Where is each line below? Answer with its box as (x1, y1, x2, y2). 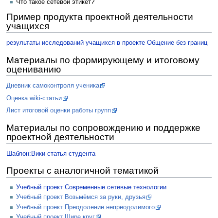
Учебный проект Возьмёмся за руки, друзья (16, 194, 145, 201)
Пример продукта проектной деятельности (6, 12, 193, 22)
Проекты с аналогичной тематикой (6, 165, 159, 176)
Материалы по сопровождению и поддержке (6, 122, 200, 133)
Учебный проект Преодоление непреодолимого (16, 203, 155, 211)
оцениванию (6, 64, 61, 74)
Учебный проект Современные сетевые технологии (16, 184, 166, 191)
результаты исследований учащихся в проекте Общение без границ (6, 39, 207, 46)
